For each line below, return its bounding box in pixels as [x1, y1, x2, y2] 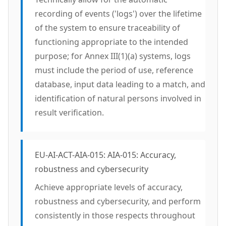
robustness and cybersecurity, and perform [35, 196, 201, 207]
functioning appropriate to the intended [35, 36, 188, 47]
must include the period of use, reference [35, 65, 193, 76]
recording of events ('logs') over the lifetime [35, 8, 202, 19]
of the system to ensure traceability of [35, 22, 180, 33]
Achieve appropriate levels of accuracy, [35, 182, 183, 193]
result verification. [35, 107, 104, 118]
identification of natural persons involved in [35, 93, 201, 104]
